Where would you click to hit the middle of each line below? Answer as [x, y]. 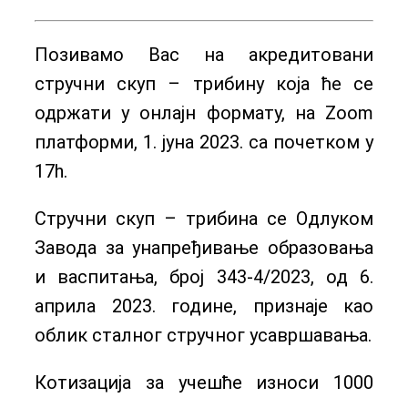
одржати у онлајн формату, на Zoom [204, 113]
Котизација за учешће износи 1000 [204, 382]
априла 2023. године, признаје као [204, 306]
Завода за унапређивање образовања [204, 248]
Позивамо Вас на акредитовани [204, 55]
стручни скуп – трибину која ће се [204, 84]
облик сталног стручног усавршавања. [203, 335]
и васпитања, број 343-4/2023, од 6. [204, 277]
